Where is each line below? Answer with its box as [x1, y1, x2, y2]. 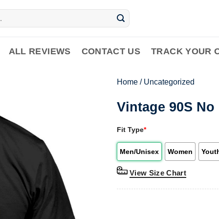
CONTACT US [81, 46, 141, 56]
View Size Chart [130, 168, 187, 177]
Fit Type [117, 125, 144, 133]
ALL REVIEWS [8, 46, 71, 56]
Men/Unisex [120, 147, 159, 155]
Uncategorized [144, 78, 195, 86]
